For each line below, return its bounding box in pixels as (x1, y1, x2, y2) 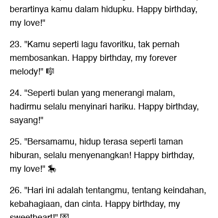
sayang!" (10, 113, 43, 127)
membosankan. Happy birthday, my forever (10, 51, 177, 65)
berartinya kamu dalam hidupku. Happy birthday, (10, 2, 198, 17)
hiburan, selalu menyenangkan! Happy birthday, (10, 148, 195, 163)
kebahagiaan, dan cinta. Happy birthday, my (10, 197, 180, 211)
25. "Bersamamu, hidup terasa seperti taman (10, 134, 183, 149)
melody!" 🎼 (10, 64, 54, 79)
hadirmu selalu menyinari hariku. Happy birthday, (10, 99, 199, 114)
